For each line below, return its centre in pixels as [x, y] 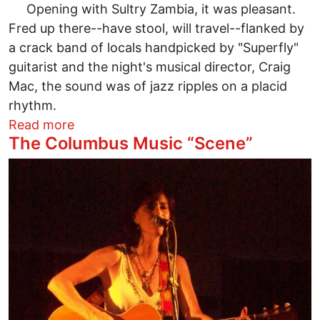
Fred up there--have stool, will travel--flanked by [156, 28]
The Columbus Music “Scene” [131, 143]
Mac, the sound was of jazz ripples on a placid [148, 86]
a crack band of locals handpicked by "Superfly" [154, 47]
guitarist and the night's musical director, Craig [150, 66]
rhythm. [32, 105]
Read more [41, 124]
